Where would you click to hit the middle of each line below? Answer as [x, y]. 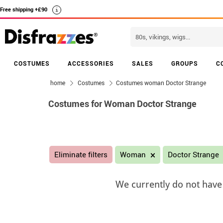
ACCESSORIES [91, 63]
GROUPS [185, 63]
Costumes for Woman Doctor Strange [122, 104]
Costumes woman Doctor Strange [161, 83]
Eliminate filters [81, 154]
